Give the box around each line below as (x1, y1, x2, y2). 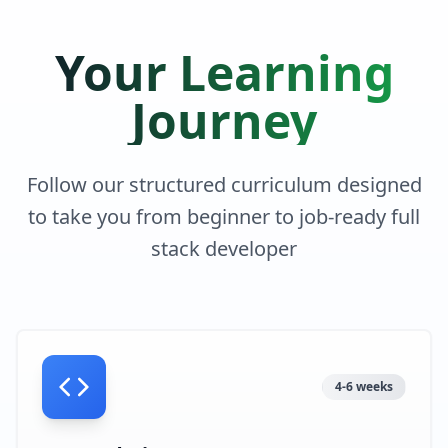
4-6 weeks (335, 378, 393, 395)
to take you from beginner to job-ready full (28, 203, 420, 230)
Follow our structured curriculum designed (26, 171, 422, 198)
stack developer (151, 235, 297, 262)
